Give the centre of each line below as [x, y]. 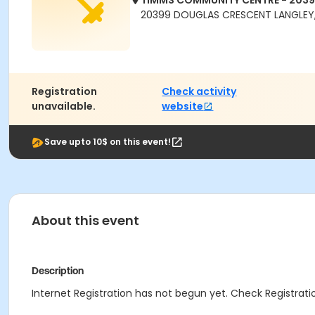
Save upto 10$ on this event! [108, 142]
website [183, 106]
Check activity [199, 91]
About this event [85, 220]
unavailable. [64, 106]
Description [58, 271]
